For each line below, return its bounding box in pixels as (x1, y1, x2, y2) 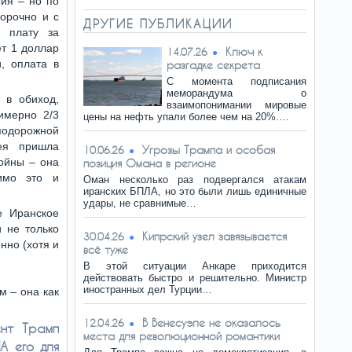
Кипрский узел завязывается (142, 229, 287, 243)
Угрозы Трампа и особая (142, 143, 275, 156)
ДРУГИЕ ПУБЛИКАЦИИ (83, 16, 233, 31)
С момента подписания (167, 75, 306, 87)
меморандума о (167, 87, 306, 99)
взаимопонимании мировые (167, 99, 306, 111)
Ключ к (225, 45, 262, 58)
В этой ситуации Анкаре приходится (83, 260, 306, 272)
